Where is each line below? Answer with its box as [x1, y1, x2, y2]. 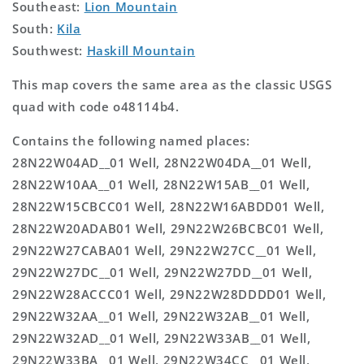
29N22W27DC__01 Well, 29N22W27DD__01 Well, [12, 263, 313, 280]
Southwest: [12, 41, 87, 58]
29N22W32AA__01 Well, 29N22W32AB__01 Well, [12, 307, 310, 324]
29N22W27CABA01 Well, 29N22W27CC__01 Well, [12, 241, 317, 258]
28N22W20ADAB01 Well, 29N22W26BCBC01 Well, [12, 219, 324, 236]
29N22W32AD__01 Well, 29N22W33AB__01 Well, [12, 329, 311, 346]
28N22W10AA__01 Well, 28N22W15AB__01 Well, [12, 175, 310, 193]
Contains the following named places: [12, 132, 250, 149]
